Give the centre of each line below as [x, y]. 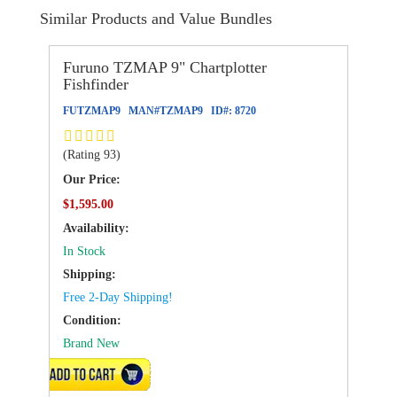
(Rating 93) [92, 154]
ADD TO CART [96, 374]
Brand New [91, 343]
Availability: [96, 228]
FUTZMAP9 [92, 110]
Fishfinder [96, 84]
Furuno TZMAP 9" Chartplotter [165, 67]
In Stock [84, 251]
